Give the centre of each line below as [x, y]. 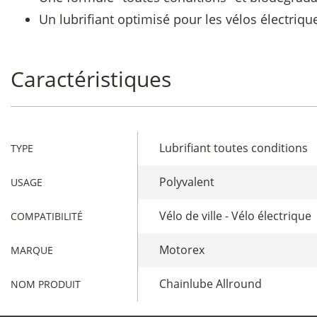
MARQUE [32, 250]
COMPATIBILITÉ [47, 216]
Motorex [182, 250]
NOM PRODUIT [46, 284]
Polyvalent [187, 182]
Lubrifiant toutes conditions [234, 148]
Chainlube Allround [211, 284]
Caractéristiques [91, 79]
